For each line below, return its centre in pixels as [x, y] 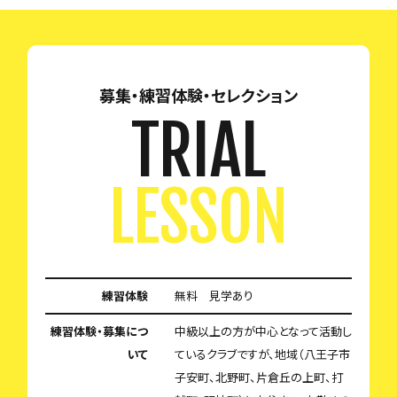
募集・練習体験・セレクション [198, 95]
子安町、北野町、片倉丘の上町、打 [259, 378]
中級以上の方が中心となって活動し [263, 331]
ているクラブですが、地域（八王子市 [262, 354]
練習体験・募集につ [99, 331]
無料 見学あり [214, 296]
